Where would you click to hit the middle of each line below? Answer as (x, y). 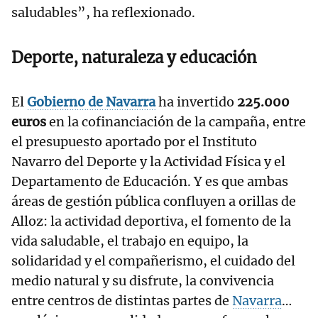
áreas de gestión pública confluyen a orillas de (154, 202)
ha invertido (196, 102)
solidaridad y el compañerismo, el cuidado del (153, 261)
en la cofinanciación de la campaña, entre (176, 122)
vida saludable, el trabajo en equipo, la (130, 241)
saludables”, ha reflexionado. (103, 13)
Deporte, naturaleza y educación (134, 58)
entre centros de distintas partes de (122, 301)
